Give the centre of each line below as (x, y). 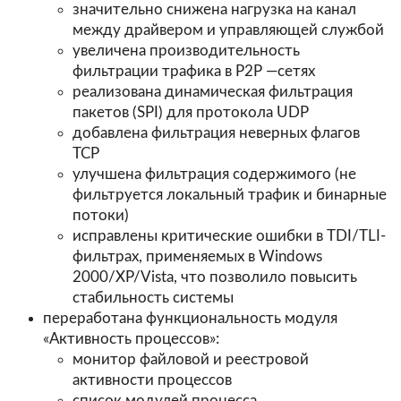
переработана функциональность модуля (190, 319)
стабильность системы (154, 298)
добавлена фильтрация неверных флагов (217, 133)
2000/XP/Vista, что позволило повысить (215, 277)
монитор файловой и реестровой (191, 360)
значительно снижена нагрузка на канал (215, 10)
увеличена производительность (187, 51)
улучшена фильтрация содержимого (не (215, 175)
